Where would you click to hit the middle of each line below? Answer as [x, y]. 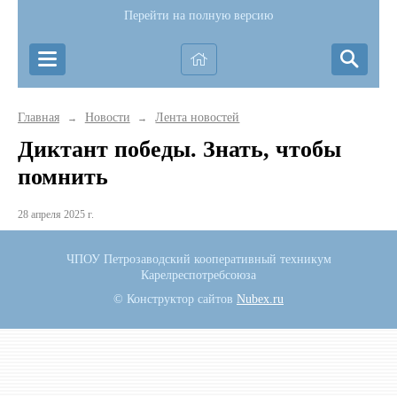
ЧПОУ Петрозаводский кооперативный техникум [198, 260]
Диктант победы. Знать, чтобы [179, 149]
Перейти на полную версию [198, 16]
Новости [107, 117]
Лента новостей [198, 117]
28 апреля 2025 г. [56, 215]
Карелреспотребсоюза [198, 276]
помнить [63, 176]
